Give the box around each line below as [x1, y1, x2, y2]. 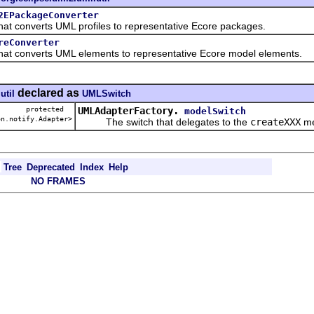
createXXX [250, 116, 301, 128]
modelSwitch [184, 105, 246, 116]
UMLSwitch [82, 88, 131, 99]
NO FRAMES [31, 175, 86, 186]
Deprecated [27, 161, 75, 172]
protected [26, 104, 72, 113]
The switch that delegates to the [78, 116, 250, 128]
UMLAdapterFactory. [78, 104, 179, 116]
